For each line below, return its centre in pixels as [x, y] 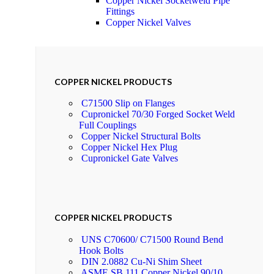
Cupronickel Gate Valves [130, 158]
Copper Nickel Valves [148, 23]
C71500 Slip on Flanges [128, 103]
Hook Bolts [101, 250]
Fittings [120, 12]
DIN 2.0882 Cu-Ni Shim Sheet [142, 261]
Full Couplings [108, 125]
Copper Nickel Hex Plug [129, 147]
